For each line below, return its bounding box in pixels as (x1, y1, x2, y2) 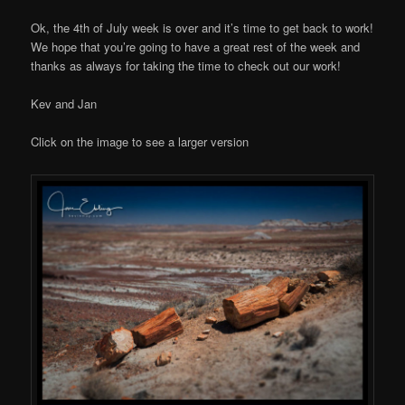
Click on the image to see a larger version (31, 132, 250, 150)
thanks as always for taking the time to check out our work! (31, 56, 342, 74)
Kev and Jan (31, 94, 98, 112)
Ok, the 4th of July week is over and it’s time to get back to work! (31, 18, 374, 36)
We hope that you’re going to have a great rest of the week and (31, 37, 361, 55)
